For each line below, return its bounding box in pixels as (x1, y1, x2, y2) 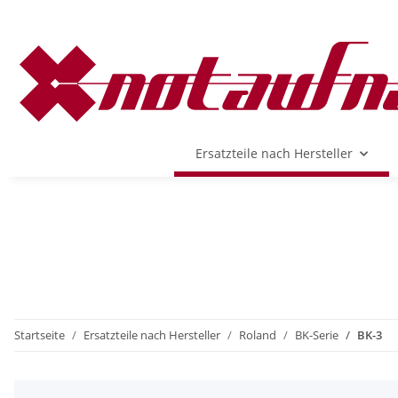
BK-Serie (295, 327, 338, 344)
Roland (239, 327, 276, 344)
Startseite (14, 327, 65, 344)
